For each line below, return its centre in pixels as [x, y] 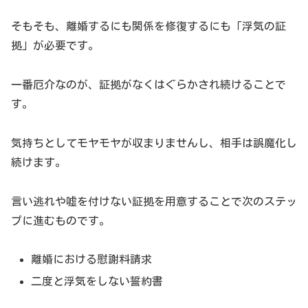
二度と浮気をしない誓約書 [97, 281]
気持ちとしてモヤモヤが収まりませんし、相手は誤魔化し [154, 143]
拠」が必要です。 [55, 46]
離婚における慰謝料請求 [92, 260]
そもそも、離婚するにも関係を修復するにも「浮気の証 [148, 26]
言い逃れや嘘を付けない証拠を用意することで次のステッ [154, 201]
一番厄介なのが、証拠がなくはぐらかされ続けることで [148, 84]
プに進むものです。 [60, 220]
